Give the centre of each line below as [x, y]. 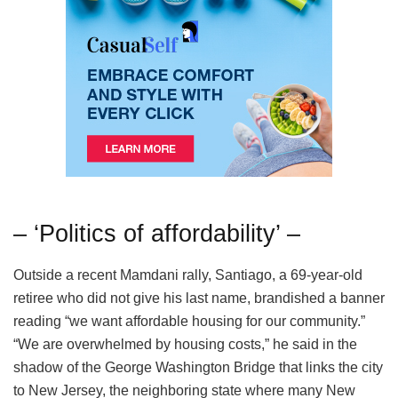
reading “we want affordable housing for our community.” [189, 322]
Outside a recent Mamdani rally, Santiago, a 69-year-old [188, 275]
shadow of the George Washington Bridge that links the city [198, 368]
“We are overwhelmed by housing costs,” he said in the [185, 345]
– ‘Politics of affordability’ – [157, 234]
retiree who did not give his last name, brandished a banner [199, 298]
